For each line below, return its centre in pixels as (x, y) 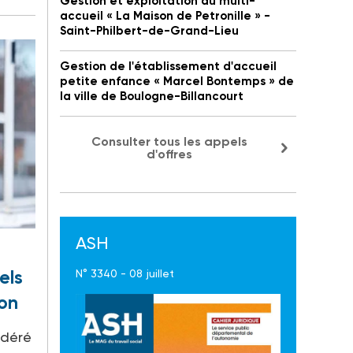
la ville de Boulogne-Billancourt (152, 97)
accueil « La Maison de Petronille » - (165, 16)
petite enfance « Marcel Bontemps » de (177, 82)
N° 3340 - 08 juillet (125, 274)
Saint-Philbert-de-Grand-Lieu (149, 31)
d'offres (169, 154)
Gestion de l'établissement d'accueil (168, 67)
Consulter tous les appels (169, 142)
